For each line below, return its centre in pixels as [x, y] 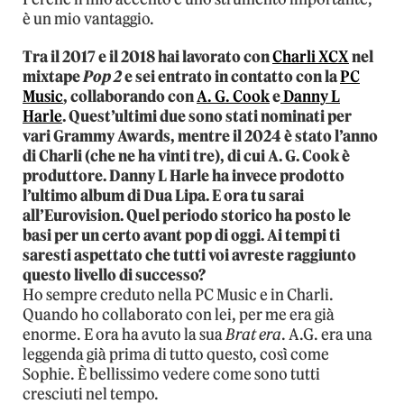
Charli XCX [311, 56]
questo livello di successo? [114, 275]
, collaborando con [130, 96]
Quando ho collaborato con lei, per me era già [179, 314]
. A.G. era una [327, 334]
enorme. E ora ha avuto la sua [124, 334]
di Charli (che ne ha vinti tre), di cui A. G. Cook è [186, 156]
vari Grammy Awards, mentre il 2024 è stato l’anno [200, 136]
